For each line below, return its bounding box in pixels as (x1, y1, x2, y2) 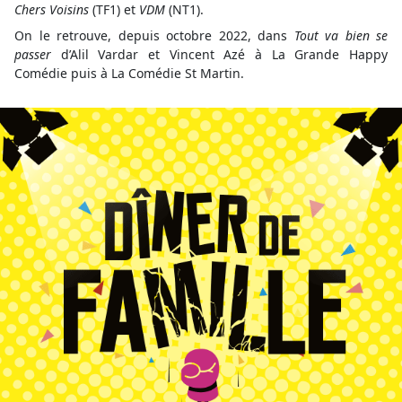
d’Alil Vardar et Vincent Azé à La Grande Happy (51, 45, 388, 63)
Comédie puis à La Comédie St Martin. (14, 64, 244, 82)
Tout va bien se (293, 26, 388, 44)
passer (14, 45, 51, 63)
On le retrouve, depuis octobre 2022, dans (14, 26, 294, 44)
